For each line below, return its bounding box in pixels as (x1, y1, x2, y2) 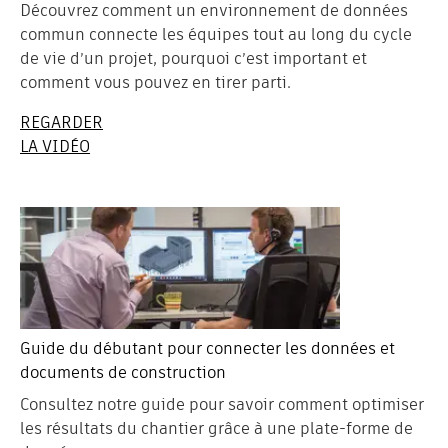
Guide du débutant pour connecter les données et (20, 337, 395, 361)
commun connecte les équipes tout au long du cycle (20, 23, 412, 47)
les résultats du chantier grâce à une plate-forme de (20, 417, 413, 441)
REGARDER (20, 111, 103, 135)
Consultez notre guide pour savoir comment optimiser (20, 393, 424, 417)
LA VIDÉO (20, 135, 90, 159)
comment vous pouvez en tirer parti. (20, 71, 291, 95)
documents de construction (20, 361, 226, 385)
